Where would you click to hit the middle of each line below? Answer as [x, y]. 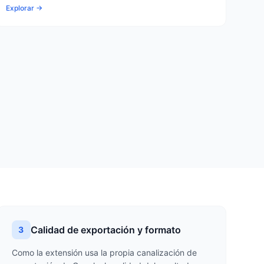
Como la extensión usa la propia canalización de [104, 253]
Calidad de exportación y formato [105, 230]
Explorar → [24, 8]
